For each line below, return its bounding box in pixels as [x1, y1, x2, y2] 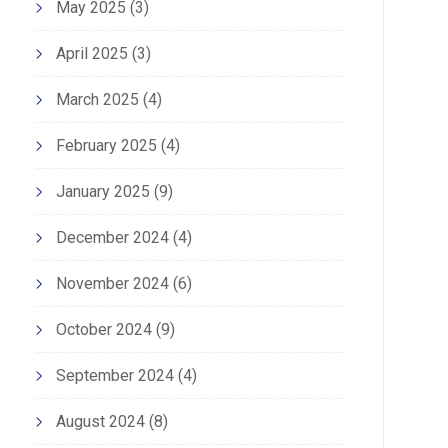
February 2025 [55, 136, 157, 156]
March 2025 [55, 90, 139, 110]
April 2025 [55, 44, 128, 64]
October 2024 [55, 320, 152, 340]
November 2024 [55, 274, 169, 294]
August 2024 [55, 412, 145, 432]
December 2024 [55, 228, 169, 248]
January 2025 [55, 182, 150, 202]
